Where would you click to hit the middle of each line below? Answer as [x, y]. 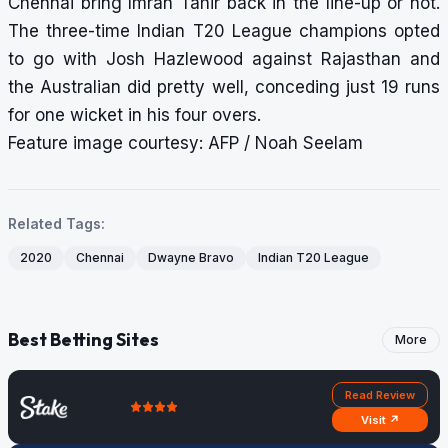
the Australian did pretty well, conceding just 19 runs [224, 87]
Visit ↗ [380, 420]
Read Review [380, 395]
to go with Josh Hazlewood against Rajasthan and [224, 59]
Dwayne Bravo [191, 258]
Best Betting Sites [83, 340]
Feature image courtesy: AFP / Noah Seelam [185, 143]
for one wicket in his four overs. [134, 115]
